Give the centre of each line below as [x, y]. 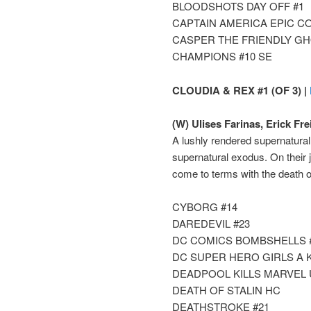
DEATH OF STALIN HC [226, 290]
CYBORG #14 [205, 207]
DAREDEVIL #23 [211, 224]
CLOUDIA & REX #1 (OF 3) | [241, 90]
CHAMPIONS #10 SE [222, 56]
